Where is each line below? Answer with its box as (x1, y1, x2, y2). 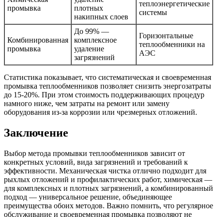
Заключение (4, 126, 68, 139)
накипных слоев (74, 13, 128, 21)
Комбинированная (7, 36, 68, 45)
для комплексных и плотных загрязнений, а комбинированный (4, 184, 213, 193)
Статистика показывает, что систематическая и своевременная (4, 73, 211, 82)
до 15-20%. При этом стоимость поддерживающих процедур (4, 91, 204, 99)
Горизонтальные (139, 31, 193, 40)
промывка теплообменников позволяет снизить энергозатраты (4, 82, 211, 91)
